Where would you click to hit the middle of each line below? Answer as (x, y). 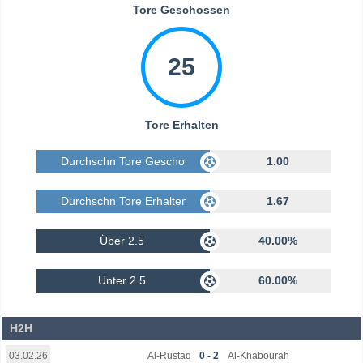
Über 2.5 (122, 241)
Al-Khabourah (258, 355)
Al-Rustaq (170, 355)
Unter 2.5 (122, 281)
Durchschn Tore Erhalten (124, 201)
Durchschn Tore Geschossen (135, 162)
